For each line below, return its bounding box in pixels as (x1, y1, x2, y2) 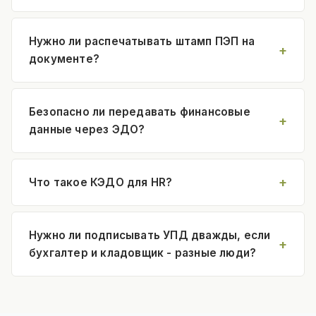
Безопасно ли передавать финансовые (29, 104, 250, 119)
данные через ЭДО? (29, 122, 145, 136)
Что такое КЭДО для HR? (29, 175, 173, 189)
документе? (29, 51, 99, 66)
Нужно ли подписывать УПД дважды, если (29, 228, 271, 242)
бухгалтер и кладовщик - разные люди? (29, 245, 257, 260)
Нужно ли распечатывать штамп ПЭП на (29, 34, 255, 48)
